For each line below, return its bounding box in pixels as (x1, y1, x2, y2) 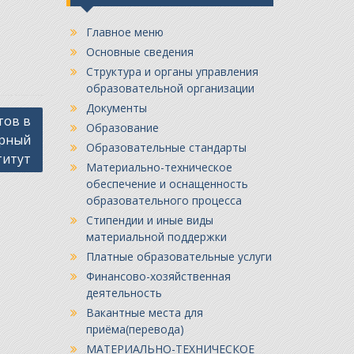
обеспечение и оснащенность (85, 175, 248, 191)
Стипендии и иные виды (85, 212, 213, 228)
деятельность (85, 284, 162, 300)
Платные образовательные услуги (85, 248, 272, 264)
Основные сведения (85, 43, 194, 59)
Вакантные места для (85, 304, 203, 320)
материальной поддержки (85, 228, 227, 244)
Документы (85, 100, 147, 115)
